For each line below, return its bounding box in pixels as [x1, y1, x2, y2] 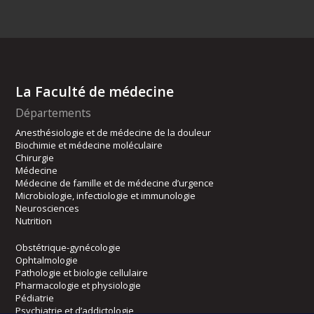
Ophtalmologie [15, 254, 78, 267]
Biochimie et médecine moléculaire [15, 139, 163, 152]
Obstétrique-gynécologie [15, 241, 121, 254]
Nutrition [15, 214, 53, 228]
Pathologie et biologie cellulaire [15, 266, 149, 280]
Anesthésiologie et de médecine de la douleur [15, 126, 212, 139]
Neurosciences [15, 202, 80, 215]
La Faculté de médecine [15, 82, 175, 102]
